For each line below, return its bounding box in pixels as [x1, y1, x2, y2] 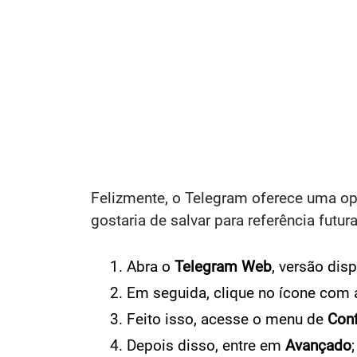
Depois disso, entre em [127, 335, 285, 355]
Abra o [127, 257, 175, 276]
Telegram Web [175, 257, 272, 276]
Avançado [285, 335, 351, 355]
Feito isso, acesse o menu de [127, 309, 328, 328]
